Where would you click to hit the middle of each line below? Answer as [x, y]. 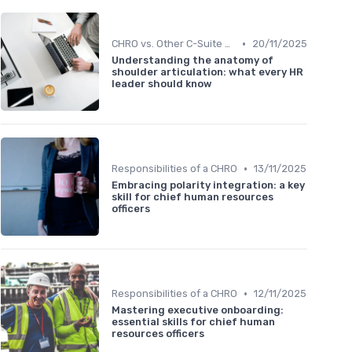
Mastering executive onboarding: [198, 310]
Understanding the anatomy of [192, 60]
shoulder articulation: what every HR [207, 72]
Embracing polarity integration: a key [208, 185]
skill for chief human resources [192, 197]
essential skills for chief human [193, 322]
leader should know [162, 84]
